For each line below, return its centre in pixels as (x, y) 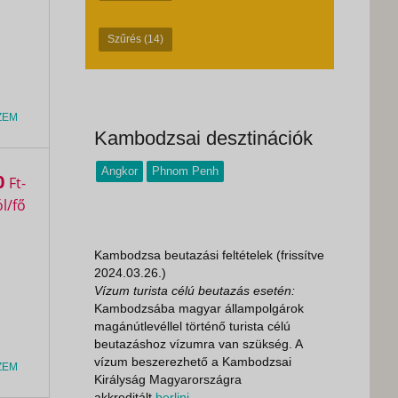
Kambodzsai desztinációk (203, 138)
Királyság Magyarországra (168, 379)
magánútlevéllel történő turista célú (192, 326)
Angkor (119, 171)
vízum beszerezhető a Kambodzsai (193, 362)
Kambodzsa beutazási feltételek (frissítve (209, 255)
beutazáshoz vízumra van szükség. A (198, 344)
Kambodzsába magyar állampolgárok (199, 308)
